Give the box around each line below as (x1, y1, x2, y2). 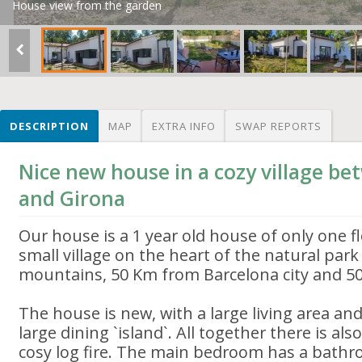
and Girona (19, 185, 126, 212)
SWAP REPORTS (235, 119, 322, 133)
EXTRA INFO (152, 119, 216, 133)
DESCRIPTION (10, 119, 89, 133)
